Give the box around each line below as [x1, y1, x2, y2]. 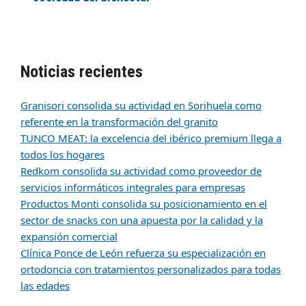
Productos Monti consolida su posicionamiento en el [20, 196, 267, 210]
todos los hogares [20, 147, 105, 161]
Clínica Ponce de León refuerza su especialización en [20, 245, 266, 260]
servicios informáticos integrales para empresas [20, 180, 245, 194]
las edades [20, 278, 70, 292]
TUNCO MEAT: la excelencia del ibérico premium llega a [20, 130, 281, 145]
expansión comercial [20, 229, 117, 243]
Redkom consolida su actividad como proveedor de [20, 163, 262, 178]
